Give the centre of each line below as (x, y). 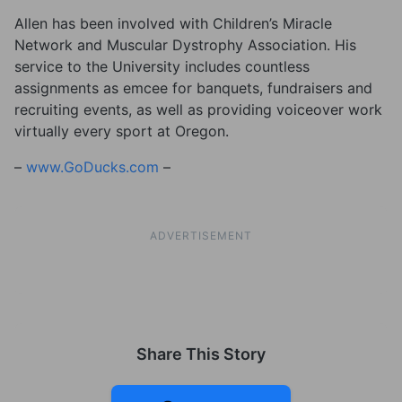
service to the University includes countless (162, 66)
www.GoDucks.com (92, 167)
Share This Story (201, 354)
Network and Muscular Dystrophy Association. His (185, 45)
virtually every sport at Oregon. (122, 131)
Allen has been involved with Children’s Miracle (173, 23)
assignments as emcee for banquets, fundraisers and (193, 88)
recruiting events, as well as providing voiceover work (198, 109)
